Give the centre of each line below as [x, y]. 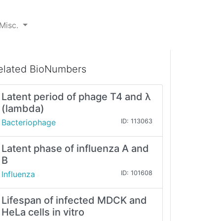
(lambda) [23, 109]
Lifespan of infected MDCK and [74, 201]
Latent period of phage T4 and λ [76, 97]
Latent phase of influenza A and [75, 149]
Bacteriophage [29, 123]
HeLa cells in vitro [43, 212]
